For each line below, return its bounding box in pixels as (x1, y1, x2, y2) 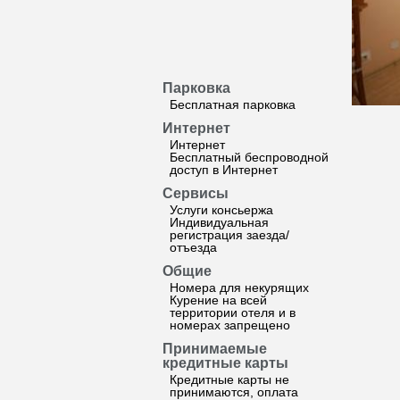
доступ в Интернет (170, 162, 278, 177)
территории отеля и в (170, 305, 296, 320)
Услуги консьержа (170, 203, 273, 217)
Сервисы (162, 186, 229, 201)
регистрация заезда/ (170, 228, 289, 242)
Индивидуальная (170, 215, 269, 229)
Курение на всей (170, 293, 267, 307)
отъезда (170, 240, 217, 254)
